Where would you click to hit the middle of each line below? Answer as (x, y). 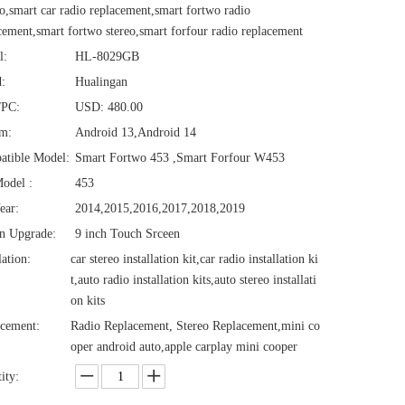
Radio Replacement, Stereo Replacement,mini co (195, 326)
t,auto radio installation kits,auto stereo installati (193, 280)
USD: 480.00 (109, 107)
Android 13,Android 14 (136, 132)
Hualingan (101, 82)
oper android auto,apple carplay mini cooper (184, 347)
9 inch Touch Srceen (127, 234)
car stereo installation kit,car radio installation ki (194, 259)
